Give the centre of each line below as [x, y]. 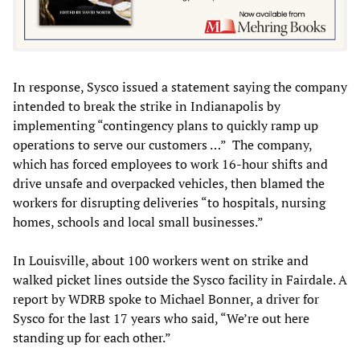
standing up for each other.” [93, 338]
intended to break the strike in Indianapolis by [147, 106]
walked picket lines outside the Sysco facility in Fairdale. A [180, 280]
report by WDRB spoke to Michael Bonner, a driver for [166, 299]
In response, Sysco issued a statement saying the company [180, 87]
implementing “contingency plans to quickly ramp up [166, 126]
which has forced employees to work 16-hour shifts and [170, 164]
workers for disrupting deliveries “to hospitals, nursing [169, 203]
